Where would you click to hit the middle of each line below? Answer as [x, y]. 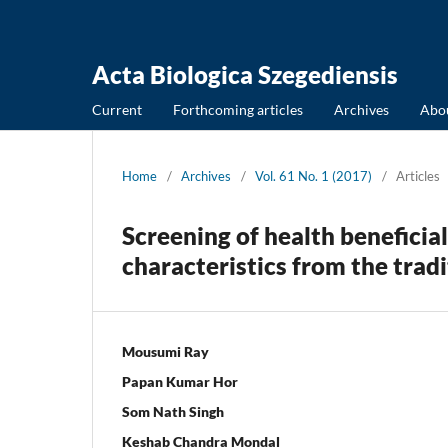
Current [117, 109]
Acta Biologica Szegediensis [245, 74]
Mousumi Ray [165, 351]
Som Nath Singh [173, 411]
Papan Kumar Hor [180, 381]
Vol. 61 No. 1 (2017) [313, 175]
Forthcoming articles [238, 109]
